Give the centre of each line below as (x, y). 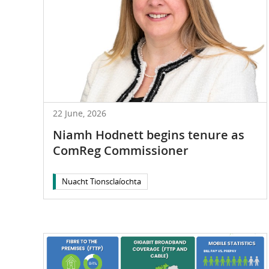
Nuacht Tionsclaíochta (101, 181)
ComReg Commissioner (121, 150)
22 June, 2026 (80, 113)
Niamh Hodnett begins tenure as (149, 134)
